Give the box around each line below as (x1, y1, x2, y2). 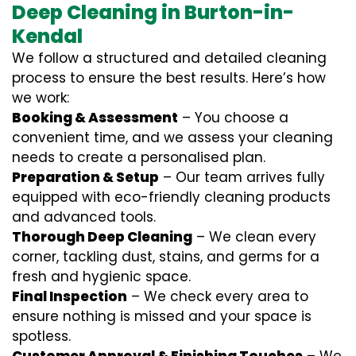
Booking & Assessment (12, 108, 178, 127)
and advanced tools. (12, 207, 156, 226)
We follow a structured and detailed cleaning (12, 48, 327, 68)
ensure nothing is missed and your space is (12, 307, 311, 326)
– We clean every (192, 227, 316, 246)
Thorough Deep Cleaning (12, 227, 192, 246)
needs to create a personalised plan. (12, 148, 265, 167)
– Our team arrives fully (159, 168, 325, 187)
